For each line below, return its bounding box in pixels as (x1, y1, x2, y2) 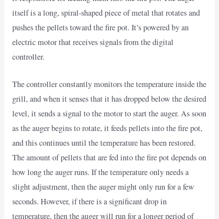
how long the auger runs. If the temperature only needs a (12, 166, 189, 177)
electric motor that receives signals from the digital (12, 36, 174, 47)
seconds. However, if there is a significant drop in (12, 196, 167, 207)
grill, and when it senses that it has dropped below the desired (12, 93, 207, 104)
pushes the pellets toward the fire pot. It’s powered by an (12, 22, 189, 33)
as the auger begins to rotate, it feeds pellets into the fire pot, (12, 122, 203, 133)
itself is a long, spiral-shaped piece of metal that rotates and (12, 7, 200, 18)
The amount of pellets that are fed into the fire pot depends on (12, 152, 207, 163)
